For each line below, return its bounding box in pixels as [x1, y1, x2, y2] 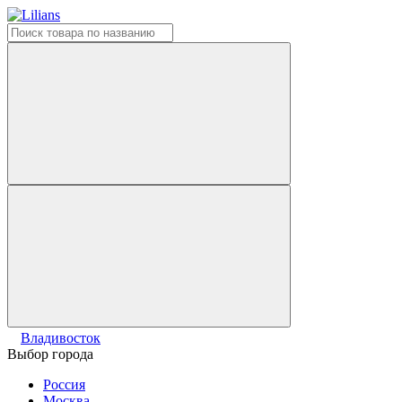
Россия [43, 377, 85, 392]
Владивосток [21, 330, 100, 345]
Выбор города [7, 346, 93, 362]
